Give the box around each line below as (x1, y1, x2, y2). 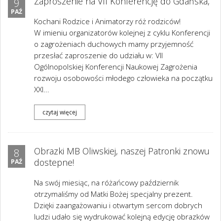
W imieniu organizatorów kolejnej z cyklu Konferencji (34, 28, 210, 38)
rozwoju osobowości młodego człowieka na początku (34, 73, 213, 83)
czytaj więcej (42, 108, 77, 116)
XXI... (34, 84, 49, 95)
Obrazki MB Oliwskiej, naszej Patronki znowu (34, 145, 210, 157)
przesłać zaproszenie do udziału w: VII (34, 50, 163, 61)
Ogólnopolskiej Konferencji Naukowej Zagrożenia (34, 62, 197, 72)
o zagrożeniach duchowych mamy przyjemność (34, 39, 193, 49)
